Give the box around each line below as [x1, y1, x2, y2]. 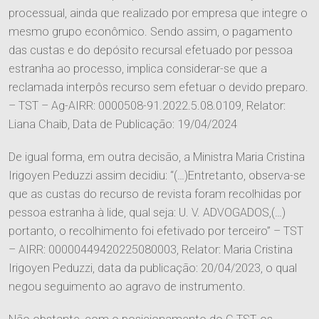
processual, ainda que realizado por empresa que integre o [9, 6, 308, 21]
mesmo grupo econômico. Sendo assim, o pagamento [9, 25, 293, 39]
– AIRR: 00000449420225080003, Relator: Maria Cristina [9, 243, 293, 257]
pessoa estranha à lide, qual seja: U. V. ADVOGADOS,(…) [9, 206, 286, 220]
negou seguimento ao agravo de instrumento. [9, 280, 246, 294]
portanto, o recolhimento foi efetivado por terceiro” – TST [9, 224, 303, 239]
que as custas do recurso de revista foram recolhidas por [9, 187, 301, 202]
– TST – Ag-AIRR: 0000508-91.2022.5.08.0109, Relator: [9, 99, 286, 113]
